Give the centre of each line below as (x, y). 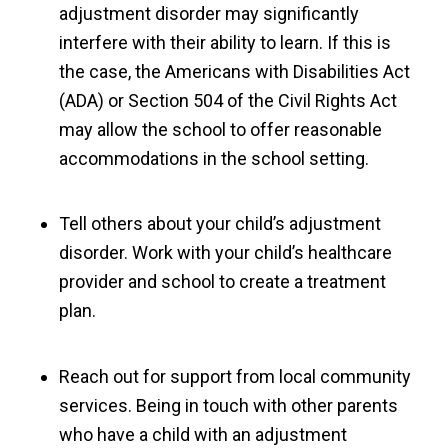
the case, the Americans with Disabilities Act (234, 71)
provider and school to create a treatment (222, 282)
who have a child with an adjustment (202, 434)
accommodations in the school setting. (213, 158)
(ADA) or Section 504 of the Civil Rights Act (227, 100)
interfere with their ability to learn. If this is (224, 42)
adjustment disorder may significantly (208, 13)
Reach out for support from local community (234, 376)
